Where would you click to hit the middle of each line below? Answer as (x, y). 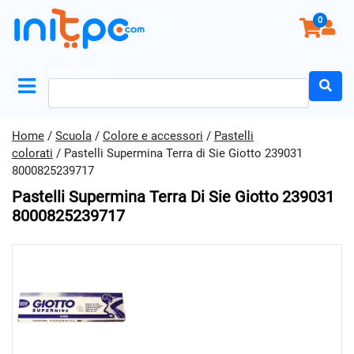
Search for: (73, 71)
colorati (32, 153)
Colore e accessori (153, 136)
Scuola (73, 136)
